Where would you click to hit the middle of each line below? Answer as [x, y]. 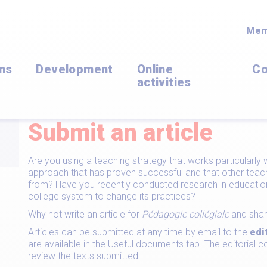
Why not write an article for [85, 214]
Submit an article [120, 133]
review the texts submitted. [84, 256]
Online [155, 69]
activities [164, 82]
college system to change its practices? [112, 196]
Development [74, 69]
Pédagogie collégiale [187, 214]
